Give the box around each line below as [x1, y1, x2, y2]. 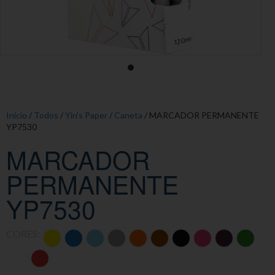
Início [6, 110, 27, 120]
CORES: [6, 228, 40, 239]
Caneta [114, 110, 142, 120]
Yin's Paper [65, 110, 107, 120]
